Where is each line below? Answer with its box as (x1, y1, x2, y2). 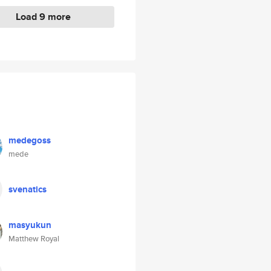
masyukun (8, 218, 51, 232)
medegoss (8, 134, 51, 147)
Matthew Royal (8, 233, 59, 244)
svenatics (8, 183, 47, 196)
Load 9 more (16, 10, 71, 24)
